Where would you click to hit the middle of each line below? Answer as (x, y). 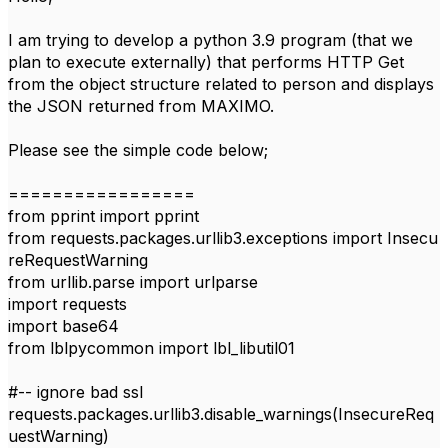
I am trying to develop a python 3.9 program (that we (210, 40)
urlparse (226, 282)
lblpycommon (102, 348)
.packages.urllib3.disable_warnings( (205, 414)
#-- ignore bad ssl (75, 392)
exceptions (287, 238)
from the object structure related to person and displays (221, 84)
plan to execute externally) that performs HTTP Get (206, 62)
